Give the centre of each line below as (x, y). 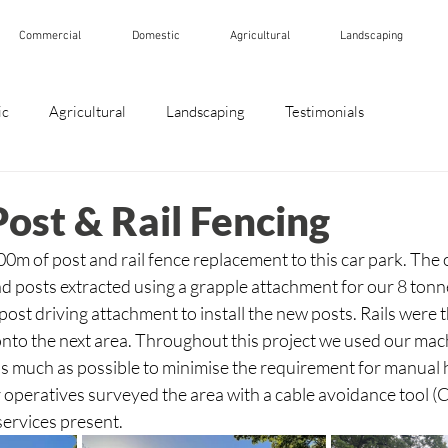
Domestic (155, 36)
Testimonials (324, 111)
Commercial (49, 36)
